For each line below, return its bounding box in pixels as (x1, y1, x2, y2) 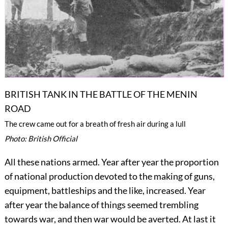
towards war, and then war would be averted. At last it (4, 213, 216, 224)
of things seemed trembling (91, 198, 198, 210)
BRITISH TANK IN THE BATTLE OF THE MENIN (4, 88, 197, 100)
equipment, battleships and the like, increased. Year (4, 184, 206, 196)
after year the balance (4, 198, 91, 210)
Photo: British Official (4, 133, 77, 143)
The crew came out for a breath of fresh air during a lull (4, 119, 186, 128)
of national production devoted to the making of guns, (4, 170, 215, 182)
